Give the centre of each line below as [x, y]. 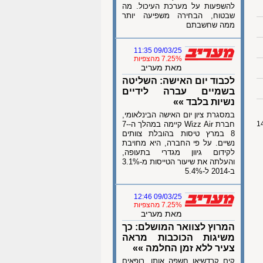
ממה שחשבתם [210, 25]
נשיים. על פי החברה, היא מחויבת [178, 143]
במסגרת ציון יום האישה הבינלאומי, [178, 115]
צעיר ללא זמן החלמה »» [184, 248]
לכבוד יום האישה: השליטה [178, 81]
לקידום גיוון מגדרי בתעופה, [178, 152]
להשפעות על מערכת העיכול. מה [178, 6]
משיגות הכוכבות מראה [178, 237]
